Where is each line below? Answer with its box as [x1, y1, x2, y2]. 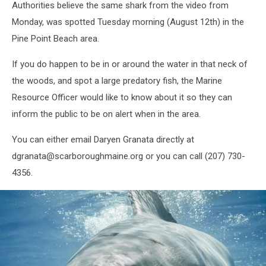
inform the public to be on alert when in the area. [12, 109, 201, 120]
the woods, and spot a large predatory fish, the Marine [12, 75, 222, 87]
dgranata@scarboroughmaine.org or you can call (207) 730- [12, 151, 245, 162]
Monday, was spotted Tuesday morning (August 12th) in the [12, 17, 244, 28]
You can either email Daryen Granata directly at [12, 134, 194, 145]
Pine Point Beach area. [12, 33, 99, 45]
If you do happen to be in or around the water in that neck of [12, 59, 248, 70]
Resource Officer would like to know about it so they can [12, 92, 232, 103]
